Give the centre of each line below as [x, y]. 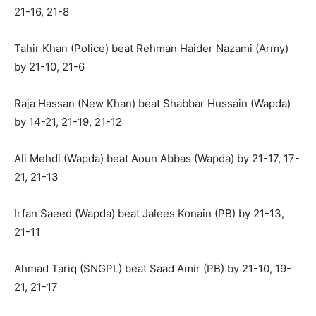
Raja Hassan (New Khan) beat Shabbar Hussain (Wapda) [152, 104]
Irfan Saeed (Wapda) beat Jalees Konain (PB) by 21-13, [149, 214]
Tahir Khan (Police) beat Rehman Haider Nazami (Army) [151, 49]
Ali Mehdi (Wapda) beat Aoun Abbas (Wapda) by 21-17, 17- [157, 159]
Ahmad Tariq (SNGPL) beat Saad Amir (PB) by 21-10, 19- [153, 269]
